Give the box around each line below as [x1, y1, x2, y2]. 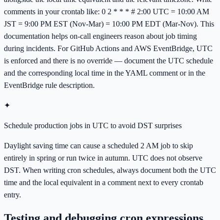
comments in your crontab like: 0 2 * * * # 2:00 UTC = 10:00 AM [4, 7, 209, 16]
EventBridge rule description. [4, 81, 95, 90]
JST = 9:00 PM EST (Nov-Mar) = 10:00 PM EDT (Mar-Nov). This [4, 20, 214, 28]
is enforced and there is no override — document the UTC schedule [4, 56, 213, 65]
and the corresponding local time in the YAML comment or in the [4, 69, 205, 78]
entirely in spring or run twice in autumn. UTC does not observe [4, 154, 202, 163]
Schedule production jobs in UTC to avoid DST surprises [4, 121, 182, 130]
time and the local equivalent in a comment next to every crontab [4, 178, 203, 187]
